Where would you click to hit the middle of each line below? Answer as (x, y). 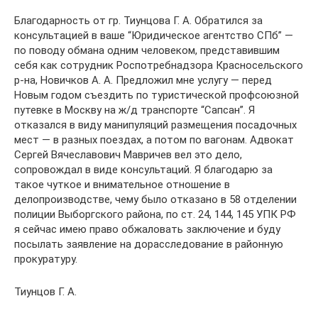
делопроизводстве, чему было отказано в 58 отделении (155, 199)
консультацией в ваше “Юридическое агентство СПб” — (154, 35)
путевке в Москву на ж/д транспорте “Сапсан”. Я (135, 110)
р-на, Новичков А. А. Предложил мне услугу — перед (143, 80)
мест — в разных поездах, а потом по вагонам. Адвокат (154, 139)
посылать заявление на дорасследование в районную (149, 244)
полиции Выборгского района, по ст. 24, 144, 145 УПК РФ (155, 214)
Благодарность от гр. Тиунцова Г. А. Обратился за (138, 20)
